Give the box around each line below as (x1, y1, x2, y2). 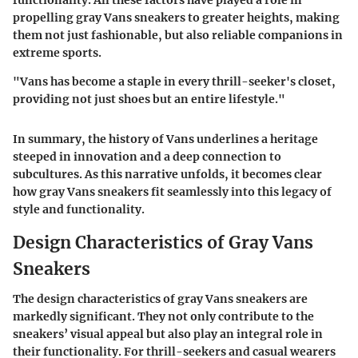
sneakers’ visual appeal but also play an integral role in (13, 327, 323, 342)
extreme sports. (13, 45, 101, 60)
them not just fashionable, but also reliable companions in (13, 27, 343, 42)
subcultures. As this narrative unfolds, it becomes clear (13, 166, 322, 181)
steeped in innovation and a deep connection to (13, 149, 281, 164)
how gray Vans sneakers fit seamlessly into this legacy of (13, 184, 332, 199)
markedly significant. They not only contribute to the (13, 309, 314, 324)
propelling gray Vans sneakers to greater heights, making (13, 10, 340, 25)
